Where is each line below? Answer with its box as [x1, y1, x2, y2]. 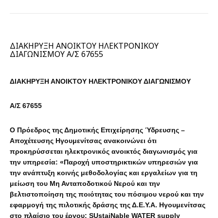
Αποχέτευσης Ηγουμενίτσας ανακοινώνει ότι [10, 137, 157, 145]
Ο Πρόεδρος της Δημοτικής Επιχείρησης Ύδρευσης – [10, 126, 185, 134]
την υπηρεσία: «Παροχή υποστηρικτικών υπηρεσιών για [10, 158, 198, 166]
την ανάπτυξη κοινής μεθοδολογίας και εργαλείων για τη [10, 169, 198, 177]
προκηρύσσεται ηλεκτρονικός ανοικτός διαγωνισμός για [10, 147, 198, 155]
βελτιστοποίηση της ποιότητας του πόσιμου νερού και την [10, 190, 204, 198]
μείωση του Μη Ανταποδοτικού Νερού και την [10, 180, 160, 187]
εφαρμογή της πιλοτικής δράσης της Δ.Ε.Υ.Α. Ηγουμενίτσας [10, 201, 205, 209]
